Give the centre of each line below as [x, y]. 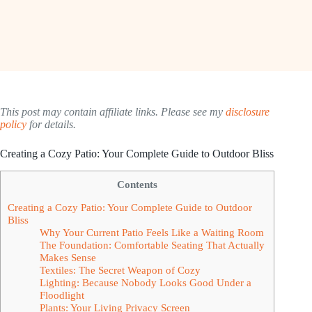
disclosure [248, 112]
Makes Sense [68, 257]
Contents [137, 184]
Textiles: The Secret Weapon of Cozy [120, 270]
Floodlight [62, 295]
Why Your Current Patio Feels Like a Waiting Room [151, 232]
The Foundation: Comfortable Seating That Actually [152, 244]
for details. [51, 124]
